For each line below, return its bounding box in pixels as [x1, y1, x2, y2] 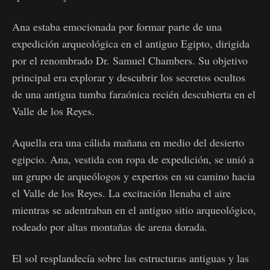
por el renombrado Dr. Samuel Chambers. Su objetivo [12, 53, 248, 68]
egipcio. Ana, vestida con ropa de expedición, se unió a [12, 152, 254, 167]
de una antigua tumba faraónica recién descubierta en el [12, 87, 256, 102]
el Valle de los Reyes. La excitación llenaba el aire [12, 186, 231, 201]
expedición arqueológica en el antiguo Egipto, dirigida [12, 36, 250, 51]
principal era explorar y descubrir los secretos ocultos [12, 70, 245, 85]
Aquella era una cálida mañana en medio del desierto [12, 135, 244, 150]
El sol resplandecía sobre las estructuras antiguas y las [12, 251, 249, 266]
